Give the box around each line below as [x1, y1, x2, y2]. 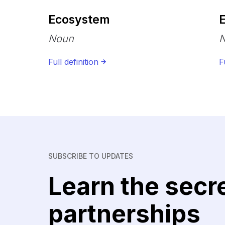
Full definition [48, 56, 98, 67]
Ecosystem [48, 13, 110, 27]
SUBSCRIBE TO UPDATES [48, 151, 133, 160]
